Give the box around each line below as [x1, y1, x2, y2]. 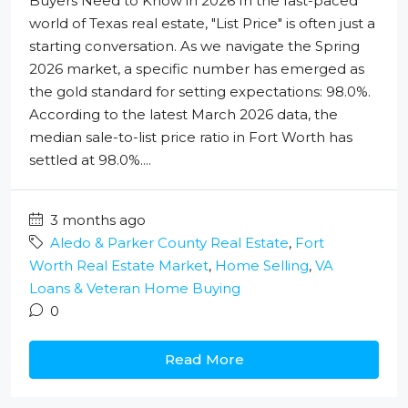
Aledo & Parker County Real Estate [50, 234, 289, 252]
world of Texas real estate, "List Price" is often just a [29, 15, 375, 33]
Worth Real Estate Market [29, 257, 209, 275]
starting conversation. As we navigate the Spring [29, 37, 360, 56]
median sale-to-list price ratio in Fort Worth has [29, 128, 352, 147]
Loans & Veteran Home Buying [29, 280, 240, 298]
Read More [164, 351, 244, 369]
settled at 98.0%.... [29, 151, 151, 169]
